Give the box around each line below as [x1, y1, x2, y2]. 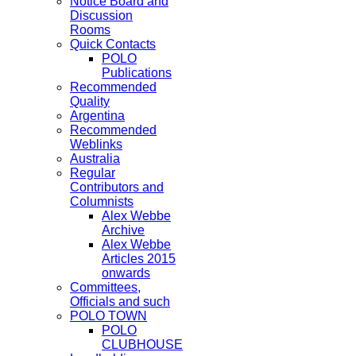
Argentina [70, 109, 125, 122]
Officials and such [70, 295, 170, 308]
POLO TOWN [70, 309, 147, 323]
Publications [102, 66, 172, 79]
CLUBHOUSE [102, 338, 183, 351]
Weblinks [70, 137, 122, 151]
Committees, [70, 281, 141, 294]
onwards [102, 266, 150, 280]
